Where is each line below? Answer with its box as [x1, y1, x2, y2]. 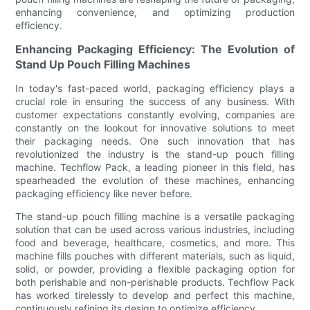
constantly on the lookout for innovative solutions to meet [15, 121, 295, 134]
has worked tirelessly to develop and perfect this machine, [15, 289, 295, 301]
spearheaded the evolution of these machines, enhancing [15, 174, 295, 186]
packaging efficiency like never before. [15, 187, 193, 199]
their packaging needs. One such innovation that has [15, 134, 295, 147]
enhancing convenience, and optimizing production [15, 6, 295, 18]
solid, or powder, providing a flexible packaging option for [15, 262, 295, 275]
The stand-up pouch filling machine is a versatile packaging [15, 210, 295, 222]
